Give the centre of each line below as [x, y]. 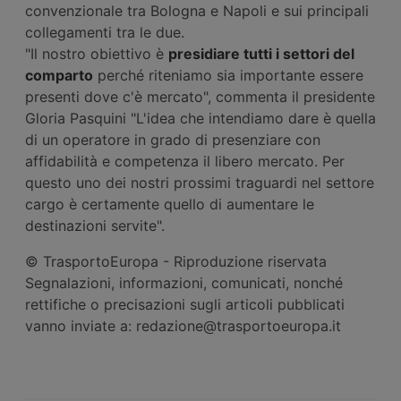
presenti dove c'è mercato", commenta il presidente [200, 96]
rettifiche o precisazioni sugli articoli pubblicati [185, 304]
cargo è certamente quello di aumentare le [170, 204]
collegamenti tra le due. [105, 32]
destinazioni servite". [95, 225]
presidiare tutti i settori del [261, 53]
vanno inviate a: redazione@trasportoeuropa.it [183, 325]
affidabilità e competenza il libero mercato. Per [185, 161]
